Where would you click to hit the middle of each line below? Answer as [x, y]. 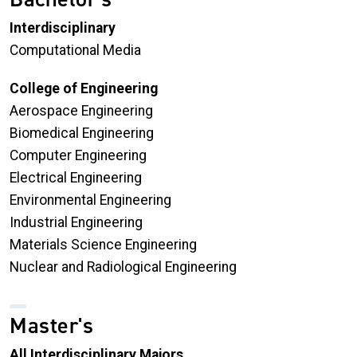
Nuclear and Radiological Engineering [123, 267]
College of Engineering [84, 89]
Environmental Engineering [90, 200]
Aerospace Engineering [81, 111]
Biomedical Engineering [82, 133]
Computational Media [75, 50]
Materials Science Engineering [103, 245]
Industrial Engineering [76, 223]
